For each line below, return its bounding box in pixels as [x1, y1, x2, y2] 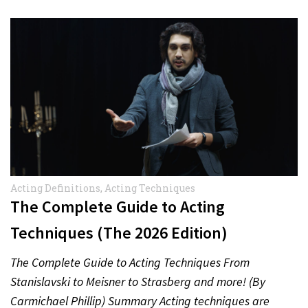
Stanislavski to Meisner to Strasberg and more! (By [10, 273, 265, 289]
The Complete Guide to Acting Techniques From [10, 254, 250, 270]
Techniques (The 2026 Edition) [10, 221, 228, 243]
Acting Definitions [10, 181, 100, 195]
